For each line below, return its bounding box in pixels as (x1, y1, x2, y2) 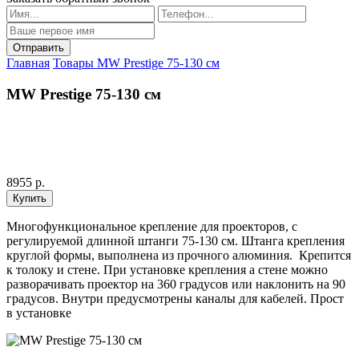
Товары (53, 56, 97, 70)
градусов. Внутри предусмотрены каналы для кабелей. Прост (6, 292, 344, 306)
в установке (6, 306, 71, 321)
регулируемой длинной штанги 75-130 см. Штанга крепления (6, 234, 345, 248)
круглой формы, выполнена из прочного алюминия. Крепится (6, 248, 351, 263)
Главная (6, 56, 50, 70)
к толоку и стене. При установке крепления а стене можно (6, 263, 328, 277)
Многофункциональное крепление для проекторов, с (6, 220, 297, 234)
